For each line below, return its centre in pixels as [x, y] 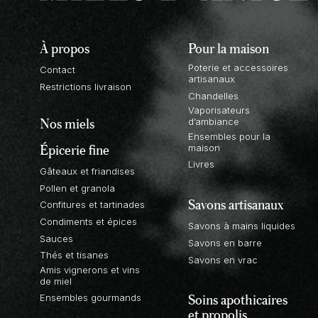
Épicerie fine [75, 149]
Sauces [56, 238]
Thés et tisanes [74, 255]
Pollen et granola [77, 188]
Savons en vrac [223, 259]
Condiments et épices [88, 221]
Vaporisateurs [219, 110]
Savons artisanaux [236, 204]
